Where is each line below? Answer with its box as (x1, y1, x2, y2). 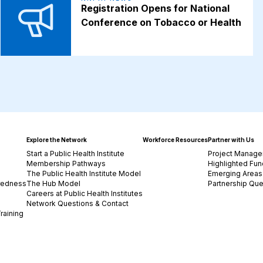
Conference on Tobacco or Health (81, 16, 242, 29)
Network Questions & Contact (26, 199, 129, 208)
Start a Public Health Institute (26, 149, 125, 158)
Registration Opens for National (81, 2, 230, 15)
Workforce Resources (143, 136, 208, 143)
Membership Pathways (26, 159, 106, 168)
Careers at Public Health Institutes (26, 189, 143, 198)
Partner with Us (208, 136, 255, 143)
